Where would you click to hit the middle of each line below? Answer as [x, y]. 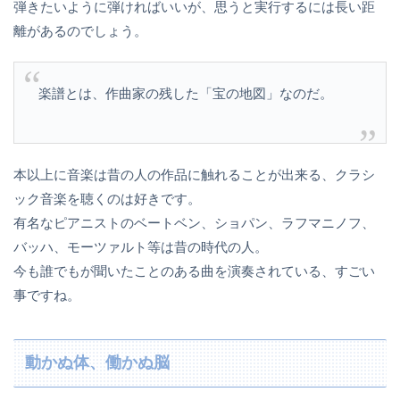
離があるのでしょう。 [80, 30]
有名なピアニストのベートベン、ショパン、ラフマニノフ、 [194, 222]
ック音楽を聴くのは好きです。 [107, 198]
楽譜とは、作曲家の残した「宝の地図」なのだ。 [186, 93]
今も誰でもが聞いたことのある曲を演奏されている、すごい [194, 271]
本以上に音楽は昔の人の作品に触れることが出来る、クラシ [194, 174]
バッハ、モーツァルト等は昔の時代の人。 [141, 246]
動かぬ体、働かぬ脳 [97, 363]
